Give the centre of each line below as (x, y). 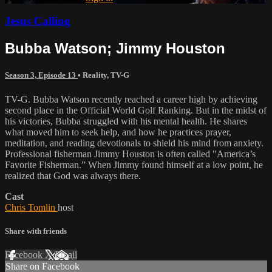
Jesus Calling (38, 21)
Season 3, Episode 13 (41, 75)
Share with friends (36, 231)
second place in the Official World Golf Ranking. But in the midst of (136, 110)
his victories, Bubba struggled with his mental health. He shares (126, 121)
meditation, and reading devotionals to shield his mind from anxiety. (134, 143)
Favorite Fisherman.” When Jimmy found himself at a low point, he (134, 165)
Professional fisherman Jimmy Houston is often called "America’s (130, 154)
